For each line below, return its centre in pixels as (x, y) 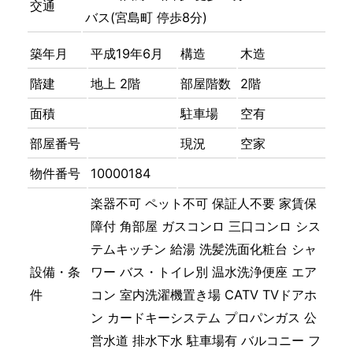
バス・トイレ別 (164, 272)
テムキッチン (129, 249)
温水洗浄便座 (250, 272)
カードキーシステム (164, 318)
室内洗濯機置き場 (171, 295)
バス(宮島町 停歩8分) (147, 18)
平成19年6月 (127, 54)
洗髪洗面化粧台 (244, 249)
